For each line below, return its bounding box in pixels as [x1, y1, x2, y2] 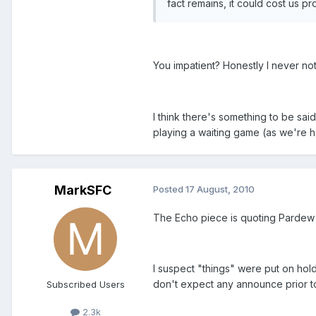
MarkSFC [54, 182, 111, 197]
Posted [153, 183, 186, 195]
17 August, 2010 [186, 183, 255, 195]
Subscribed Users [46, 278, 125, 290]
